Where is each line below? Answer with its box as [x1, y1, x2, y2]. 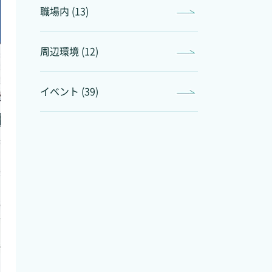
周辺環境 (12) [40, 44, 98, 58]
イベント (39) [40, 84, 98, 98]
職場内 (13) [40, 4, 89, 18]
